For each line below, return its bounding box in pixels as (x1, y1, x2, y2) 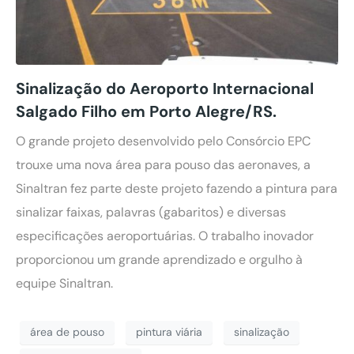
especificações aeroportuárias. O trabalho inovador (16, 227, 314, 244)
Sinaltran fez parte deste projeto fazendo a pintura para (16, 179, 337, 197)
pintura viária (136, 325, 202, 340)
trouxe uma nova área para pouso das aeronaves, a (16, 156, 311, 173)
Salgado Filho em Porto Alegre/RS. (16, 100, 277, 122)
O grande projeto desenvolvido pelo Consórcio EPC (16, 132, 311, 149)
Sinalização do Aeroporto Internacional (16, 77, 314, 99)
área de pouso (30, 325, 104, 340)
